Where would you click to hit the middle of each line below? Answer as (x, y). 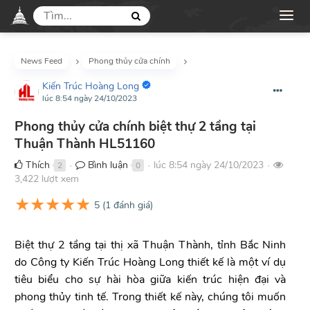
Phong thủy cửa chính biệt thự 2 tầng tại (136, 127)
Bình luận (107, 165)
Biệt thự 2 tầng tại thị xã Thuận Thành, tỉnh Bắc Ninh (151, 245)
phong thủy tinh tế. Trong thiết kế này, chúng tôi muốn (151, 297)
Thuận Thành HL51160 (85, 144)
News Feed (42, 61)
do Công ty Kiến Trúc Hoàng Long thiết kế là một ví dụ (151, 262)
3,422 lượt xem (47, 179)
